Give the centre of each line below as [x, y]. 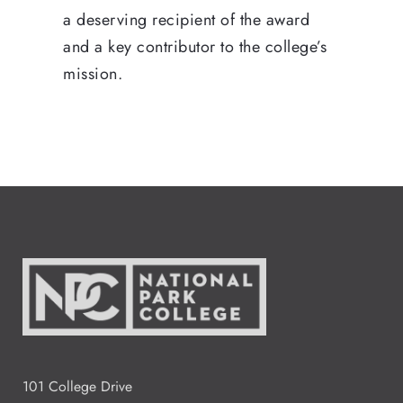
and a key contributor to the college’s [195, 46]
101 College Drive [77, 386]
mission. [93, 73]
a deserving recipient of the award [186, 19]
